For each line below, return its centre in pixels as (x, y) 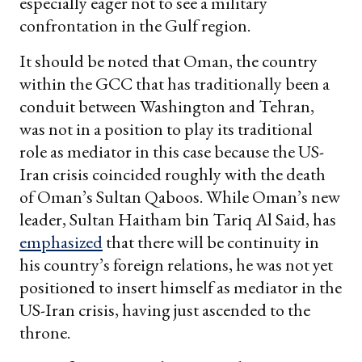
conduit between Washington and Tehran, (167, 106)
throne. (45, 332)
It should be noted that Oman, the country (168, 61)
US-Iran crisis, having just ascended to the (165, 309)
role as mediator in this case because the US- (172, 151)
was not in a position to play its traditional (166, 128)
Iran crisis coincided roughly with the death (173, 174)
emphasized (61, 242)
